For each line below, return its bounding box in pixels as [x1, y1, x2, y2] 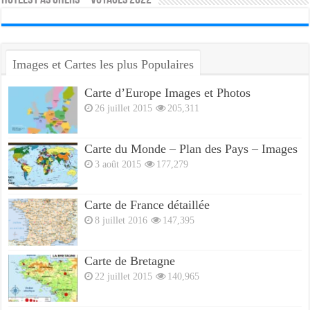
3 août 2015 [95, 158, 142, 170]
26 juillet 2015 [95, 102, 153, 113]
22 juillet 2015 [95, 271, 153, 282]
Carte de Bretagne [84, 254, 176, 268]
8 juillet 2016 [95, 215, 148, 226]
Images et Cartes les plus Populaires [12, 57, 194, 71]
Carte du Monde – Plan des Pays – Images [84, 141, 298, 156]
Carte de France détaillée [84, 198, 210, 212]
